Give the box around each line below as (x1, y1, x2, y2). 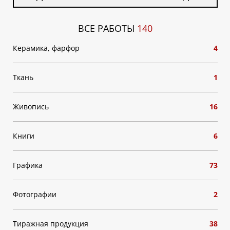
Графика (12, 160, 43, 170)
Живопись (12, 102, 49, 111)
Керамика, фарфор (12, 43, 80, 53)
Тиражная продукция (12, 219, 88, 228)
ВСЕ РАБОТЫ (78, 22, 137, 34)
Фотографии (12, 189, 56, 199)
